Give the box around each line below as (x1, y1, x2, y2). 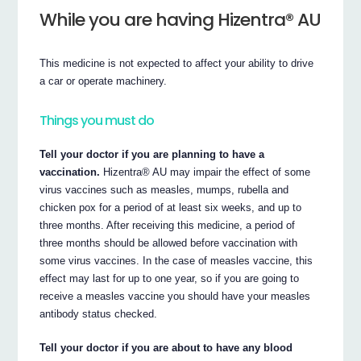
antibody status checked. (39, 307, 158, 320)
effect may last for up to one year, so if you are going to (39, 272, 300, 284)
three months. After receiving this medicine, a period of (39, 218, 296, 231)
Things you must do (39, 111, 155, 131)
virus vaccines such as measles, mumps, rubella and (39, 183, 289, 196)
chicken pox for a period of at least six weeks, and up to (39, 201, 302, 214)
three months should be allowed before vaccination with (39, 236, 298, 249)
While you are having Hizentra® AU (39, 6, 322, 32)
